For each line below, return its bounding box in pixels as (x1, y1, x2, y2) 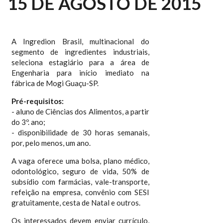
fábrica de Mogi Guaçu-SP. (11, 79, 99, 88)
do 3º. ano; (11, 117, 45, 126)
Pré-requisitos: (11, 97, 64, 106)
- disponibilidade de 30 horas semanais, (11, 128, 150, 137)
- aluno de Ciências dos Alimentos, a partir (11, 107, 150, 116)
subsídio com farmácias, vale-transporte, (11, 177, 150, 186)
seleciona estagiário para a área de (11, 58, 150, 67)
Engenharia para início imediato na (11, 68, 150, 77)
